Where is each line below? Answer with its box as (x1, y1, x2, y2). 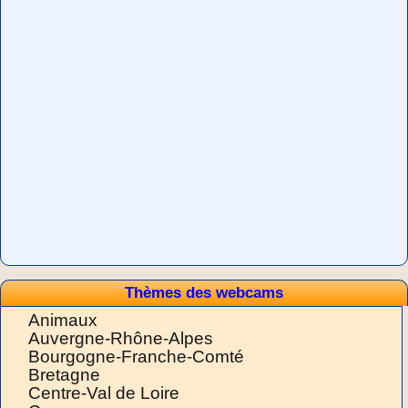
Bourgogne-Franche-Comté (28, 347, 244, 367)
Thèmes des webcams (125, 284, 283, 302)
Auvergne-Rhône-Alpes (28, 329, 213, 349)
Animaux (28, 311, 97, 331)
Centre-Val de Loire (28, 383, 179, 403)
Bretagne (28, 365, 100, 385)
